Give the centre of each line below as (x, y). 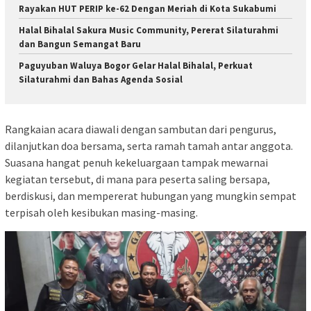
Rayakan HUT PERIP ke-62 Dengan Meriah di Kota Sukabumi (148, 9)
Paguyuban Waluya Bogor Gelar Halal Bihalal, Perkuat (136, 66)
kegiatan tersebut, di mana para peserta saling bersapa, (137, 179)
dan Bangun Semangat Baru (80, 44)
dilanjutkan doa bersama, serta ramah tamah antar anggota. (149, 145)
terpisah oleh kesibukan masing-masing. (101, 212)
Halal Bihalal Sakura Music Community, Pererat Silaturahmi (149, 31)
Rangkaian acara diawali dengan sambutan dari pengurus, (141, 129)
